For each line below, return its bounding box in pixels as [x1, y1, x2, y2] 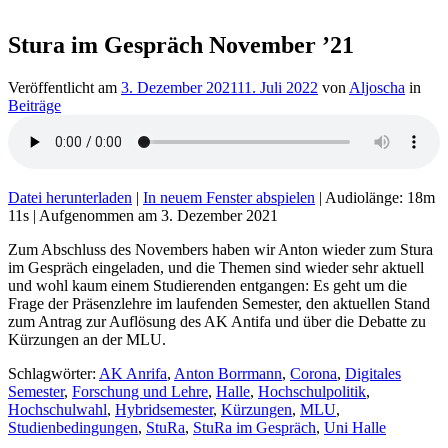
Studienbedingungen [8, 418, 138, 436]
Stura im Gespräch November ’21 [8, 31, 354, 58]
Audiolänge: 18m [325, 188, 435, 206]
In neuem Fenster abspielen [143, 188, 315, 206]
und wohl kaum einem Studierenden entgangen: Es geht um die [8, 276, 407, 294]
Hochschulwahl [8, 400, 107, 418]
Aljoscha [349, 78, 405, 96]
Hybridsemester [115, 400, 213, 418]
